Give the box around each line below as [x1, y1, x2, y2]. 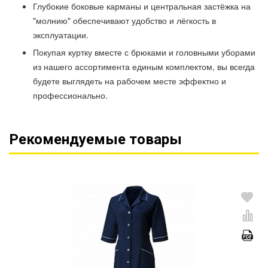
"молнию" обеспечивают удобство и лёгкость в [33, 14, 216, 26]
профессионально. [33, 89, 108, 101]
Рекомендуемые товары [9, 131, 182, 148]
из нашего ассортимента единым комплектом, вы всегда [33, 60, 255, 72]
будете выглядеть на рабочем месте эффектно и [33, 75, 226, 87]
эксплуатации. [33, 29, 89, 41]
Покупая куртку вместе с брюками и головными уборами [33, 46, 255, 58]
